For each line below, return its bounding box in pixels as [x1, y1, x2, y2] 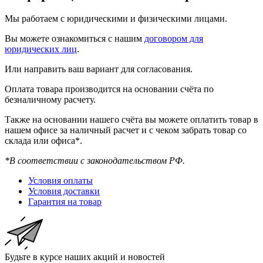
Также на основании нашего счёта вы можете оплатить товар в [5, 114, 258, 125]
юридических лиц [5, 44, 77, 55]
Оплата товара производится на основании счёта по [5, 84, 214, 95]
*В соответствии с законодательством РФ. [5, 156, 185, 166]
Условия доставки [28, 186, 100, 197]
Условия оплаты [28, 176, 93, 186]
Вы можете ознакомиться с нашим [5, 33, 144, 44]
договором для [144, 33, 203, 44]
